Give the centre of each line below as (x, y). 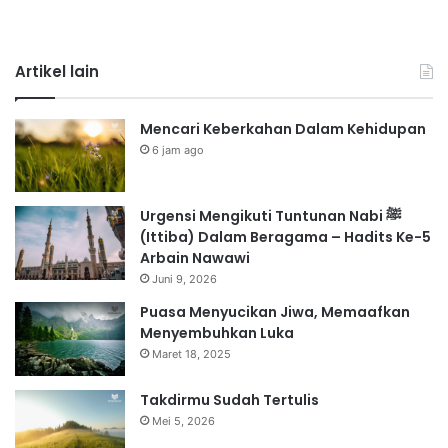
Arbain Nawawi (195, 258)
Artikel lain (57, 71)
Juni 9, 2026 (184, 279)
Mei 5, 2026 (183, 420)
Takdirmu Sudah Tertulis (229, 399)
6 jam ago (178, 149)
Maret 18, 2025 (191, 354)
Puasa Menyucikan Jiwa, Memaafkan (275, 312)
